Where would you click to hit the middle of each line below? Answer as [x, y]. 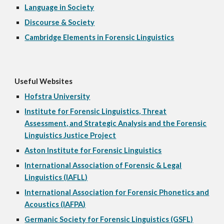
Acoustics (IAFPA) [55, 204]
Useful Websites [44, 81]
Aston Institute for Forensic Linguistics [93, 150]
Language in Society [59, 7]
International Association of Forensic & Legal [103, 165]
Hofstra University [57, 96]
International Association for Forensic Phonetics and [117, 192]
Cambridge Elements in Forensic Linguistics [99, 37]
